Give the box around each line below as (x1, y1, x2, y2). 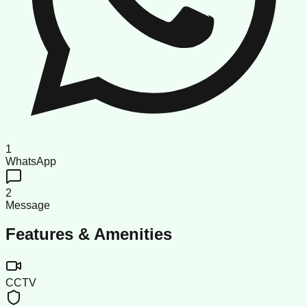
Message (5, 199, 50, 211)
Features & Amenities (5, 225, 172, 244)
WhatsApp (5, 155, 56, 167)
